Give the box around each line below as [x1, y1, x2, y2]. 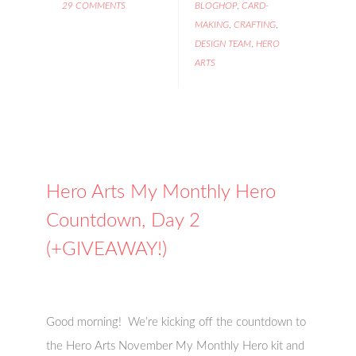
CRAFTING [233, 20, 276, 29]
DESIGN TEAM [194, 39, 251, 48]
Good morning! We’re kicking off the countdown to [46, 316, 307, 328]
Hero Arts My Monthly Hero [46, 183, 277, 202]
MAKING [194, 20, 229, 29]
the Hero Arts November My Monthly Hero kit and [46, 340, 305, 352]
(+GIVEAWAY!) [46, 240, 168, 259]
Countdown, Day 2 [46, 211, 201, 230]
